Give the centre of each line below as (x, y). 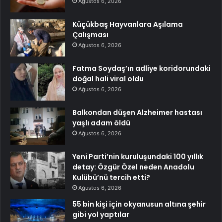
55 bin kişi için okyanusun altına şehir (139, 204)
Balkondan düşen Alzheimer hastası (137, 112)
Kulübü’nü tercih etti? (111, 177)
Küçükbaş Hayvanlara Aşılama (128, 24)
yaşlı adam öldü (101, 123)
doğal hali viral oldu (108, 79)
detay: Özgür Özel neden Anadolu (133, 167)
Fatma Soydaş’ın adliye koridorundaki (141, 68)
